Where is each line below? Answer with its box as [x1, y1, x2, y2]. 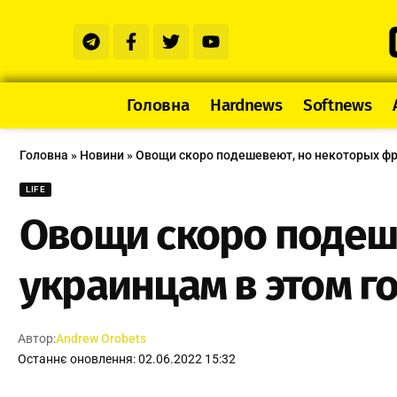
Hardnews [210, 95, 283, 116]
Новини [80, 148, 124, 163]
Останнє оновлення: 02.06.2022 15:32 [18, 352, 237, 367]
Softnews [303, 95, 372, 116]
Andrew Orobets [56, 331, 147, 346]
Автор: [18, 331, 57, 346]
